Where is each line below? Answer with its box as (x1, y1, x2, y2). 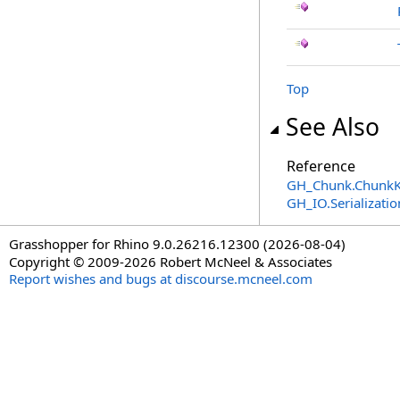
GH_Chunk (287, 176, 352, 194)
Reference (287, 156, 355, 176)
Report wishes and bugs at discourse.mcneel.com (9, 270, 312, 287)
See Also (286, 111, 379, 143)
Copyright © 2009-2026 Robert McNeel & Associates (9, 253, 332, 271)
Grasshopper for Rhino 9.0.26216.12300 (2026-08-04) (9, 235, 346, 253)
